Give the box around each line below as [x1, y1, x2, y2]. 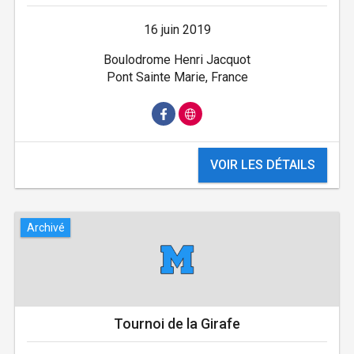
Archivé [26, 220, 65, 234]
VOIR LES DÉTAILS [210, 157, 316, 173]
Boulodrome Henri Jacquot [104, 52, 250, 68]
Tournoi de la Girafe [114, 315, 240, 333]
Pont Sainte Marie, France [106, 70, 248, 85]
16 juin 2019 [143, 22, 211, 38]
